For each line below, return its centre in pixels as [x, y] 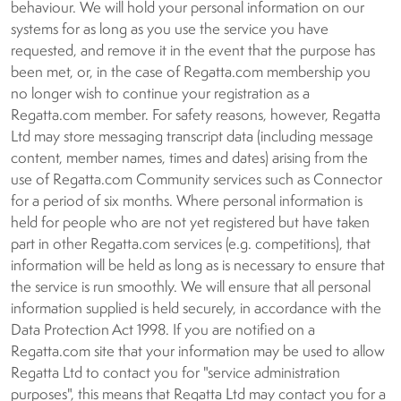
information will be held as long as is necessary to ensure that [198, 266]
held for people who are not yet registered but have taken [190, 223]
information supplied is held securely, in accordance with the [196, 309]
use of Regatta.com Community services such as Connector [196, 180]
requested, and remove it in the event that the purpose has [193, 51]
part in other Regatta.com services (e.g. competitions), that [191, 245]
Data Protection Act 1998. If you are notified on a [163, 331]
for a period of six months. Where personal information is [187, 202]
